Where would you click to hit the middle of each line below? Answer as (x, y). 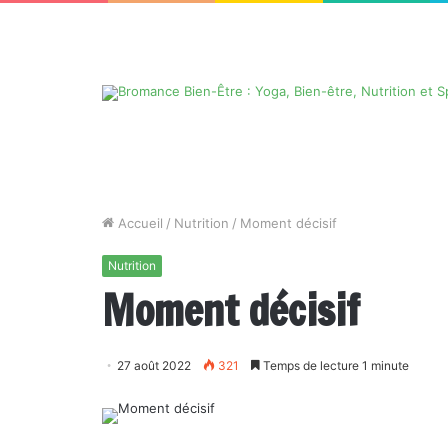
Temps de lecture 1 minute (334, 365)
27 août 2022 (154, 365)
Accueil (138, 223)
